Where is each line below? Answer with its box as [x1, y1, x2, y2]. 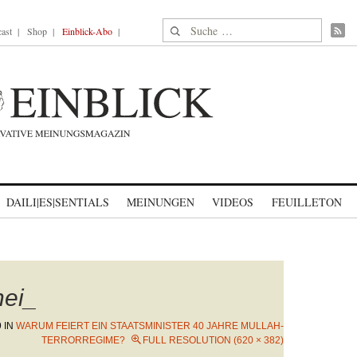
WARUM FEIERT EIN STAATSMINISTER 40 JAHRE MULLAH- [16, 320, 284, 331]
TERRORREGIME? [41, 335, 125, 346]
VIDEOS [212, 194, 253, 210]
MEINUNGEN [127, 194, 194, 210]
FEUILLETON [271, 194, 342, 210]
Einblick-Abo [62, 25, 112, 37]
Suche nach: [163, 19, 224, 36]
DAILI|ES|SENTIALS [6, 194, 109, 210]
